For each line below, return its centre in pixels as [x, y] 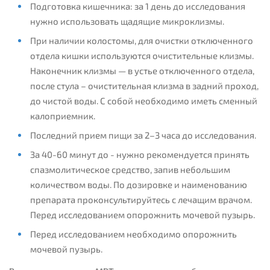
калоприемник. [62, 116]
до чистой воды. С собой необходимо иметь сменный [143, 101]
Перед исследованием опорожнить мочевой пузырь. [142, 215]
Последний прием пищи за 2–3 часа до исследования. [143, 135]
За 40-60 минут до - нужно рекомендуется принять [140, 155]
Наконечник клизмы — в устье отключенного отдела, [142, 71]
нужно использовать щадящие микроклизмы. [127, 21]
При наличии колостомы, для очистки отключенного [141, 41]
